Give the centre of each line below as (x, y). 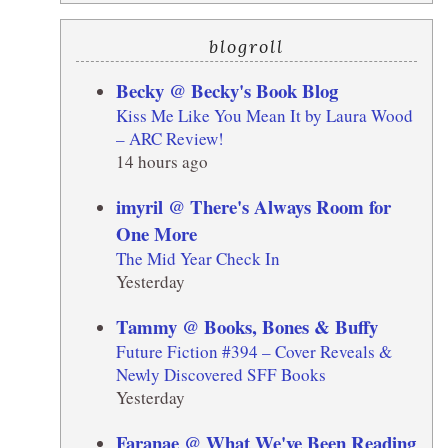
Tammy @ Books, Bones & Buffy (246, 326)
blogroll (246, 46)
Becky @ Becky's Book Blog (226, 90)
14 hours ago (161, 161)
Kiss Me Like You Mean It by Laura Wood (264, 115)
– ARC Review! (169, 138)
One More (156, 233)
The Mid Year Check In (197, 258)
